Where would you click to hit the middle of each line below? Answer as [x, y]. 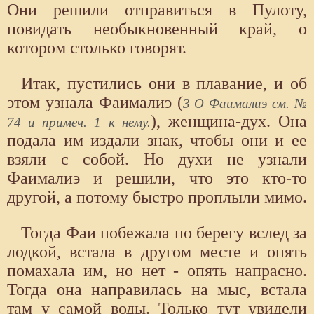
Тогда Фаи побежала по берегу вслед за [164, 232]
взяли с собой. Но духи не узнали [157, 159]
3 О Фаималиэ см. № [245, 103]
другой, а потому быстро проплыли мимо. [157, 197]
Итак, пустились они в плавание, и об [164, 83]
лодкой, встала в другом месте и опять [157, 251]
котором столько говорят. [97, 47]
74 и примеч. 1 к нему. [79, 122]
